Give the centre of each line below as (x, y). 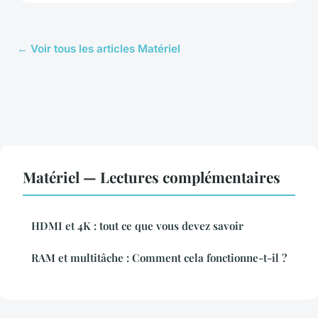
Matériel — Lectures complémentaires (152, 177)
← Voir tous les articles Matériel (99, 49)
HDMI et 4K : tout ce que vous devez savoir (137, 226)
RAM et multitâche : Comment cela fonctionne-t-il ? (159, 258)
